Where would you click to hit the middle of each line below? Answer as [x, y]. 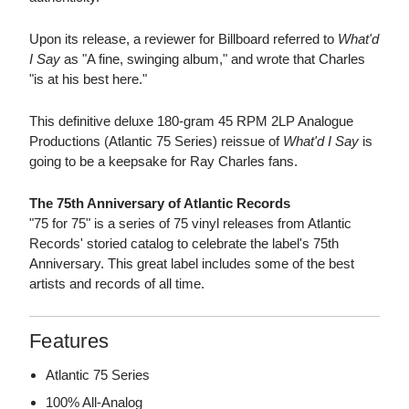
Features [69, 341]
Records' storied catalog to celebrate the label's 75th [184, 244]
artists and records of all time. [117, 284]
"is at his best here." [88, 79]
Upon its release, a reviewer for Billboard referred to [184, 39]
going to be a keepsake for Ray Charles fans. [163, 162]
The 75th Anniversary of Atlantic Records [160, 204]
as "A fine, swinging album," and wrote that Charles [213, 59]
